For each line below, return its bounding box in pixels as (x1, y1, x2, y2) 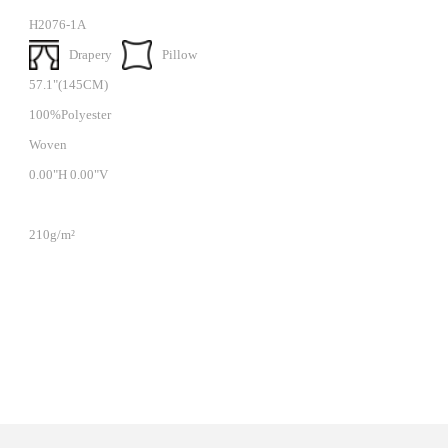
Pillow (161, 47, 197, 62)
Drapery (68, 47, 112, 62)
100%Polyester (28, 107, 111, 122)
